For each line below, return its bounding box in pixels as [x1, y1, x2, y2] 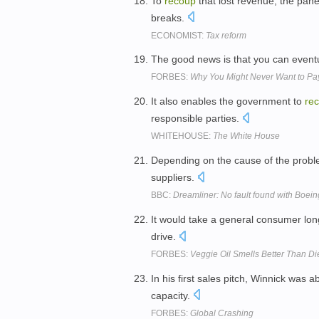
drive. [151, 230, 179, 242]
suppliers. [151, 171, 197, 183]
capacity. [151, 289, 193, 301]
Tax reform [206, 30, 246, 41]
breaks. [151, 11, 187, 23]
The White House [213, 131, 280, 142]
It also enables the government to [151, 95, 305, 108]
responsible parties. [151, 113, 242, 125]
